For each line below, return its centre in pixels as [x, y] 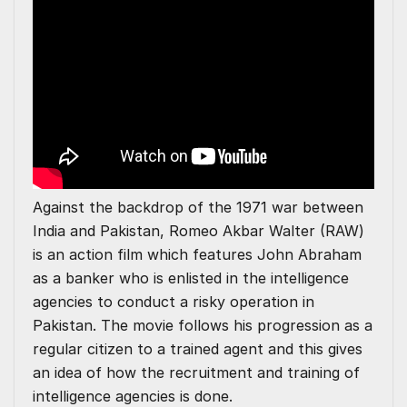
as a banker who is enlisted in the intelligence [191, 278]
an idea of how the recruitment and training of [196, 373]
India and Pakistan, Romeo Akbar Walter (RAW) [199, 231]
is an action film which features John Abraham [197, 255]
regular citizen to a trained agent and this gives [198, 349]
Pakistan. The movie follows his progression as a [203, 326]
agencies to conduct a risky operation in [174, 302]
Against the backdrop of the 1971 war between [198, 208]
